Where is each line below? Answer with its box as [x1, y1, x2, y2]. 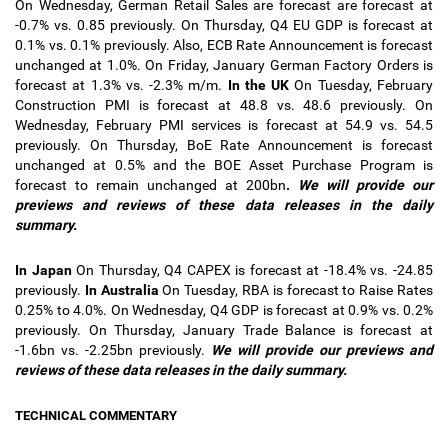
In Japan [15, 262, 77, 278]
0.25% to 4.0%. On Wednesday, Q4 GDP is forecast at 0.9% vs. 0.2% [15, 302, 433, 318]
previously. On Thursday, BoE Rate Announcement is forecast [15, 137, 433, 153]
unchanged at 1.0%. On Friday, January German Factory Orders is [15, 57, 433, 73]
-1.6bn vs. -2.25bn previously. [15, 342, 211, 358]
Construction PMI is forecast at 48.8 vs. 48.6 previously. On [15, 97, 433, 113]
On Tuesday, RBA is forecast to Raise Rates [162, 282, 434, 298]
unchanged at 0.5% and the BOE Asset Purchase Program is [15, 157, 433, 173]
